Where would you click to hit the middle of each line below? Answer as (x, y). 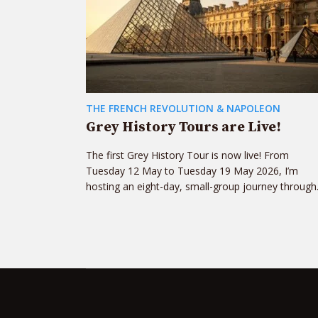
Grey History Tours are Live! (183, 127)
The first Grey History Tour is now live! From (187, 155)
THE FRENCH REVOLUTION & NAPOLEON (183, 108)
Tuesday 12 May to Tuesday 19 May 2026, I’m (192, 171)
